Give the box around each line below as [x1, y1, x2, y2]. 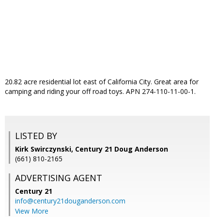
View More [15, 206, 48, 216]
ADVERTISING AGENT [15, 172, 102, 184]
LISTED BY [15, 130, 57, 142]
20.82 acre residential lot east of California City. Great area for [5, 77, 199, 87]
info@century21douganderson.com [15, 196, 125, 206]
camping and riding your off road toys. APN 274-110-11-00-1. [5, 87, 196, 96]
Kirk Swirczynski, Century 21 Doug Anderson [15, 144, 168, 154]
